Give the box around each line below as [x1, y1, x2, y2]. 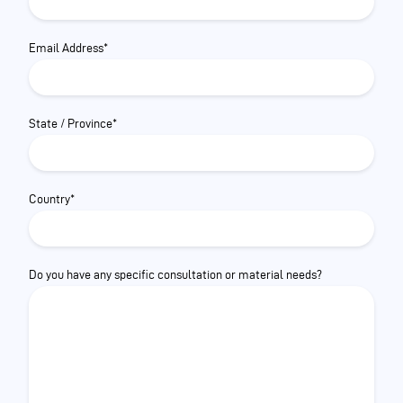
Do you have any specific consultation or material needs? [29, 268, 322, 282]
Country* [29, 193, 75, 206]
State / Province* [29, 117, 117, 130]
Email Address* [29, 41, 108, 55]
